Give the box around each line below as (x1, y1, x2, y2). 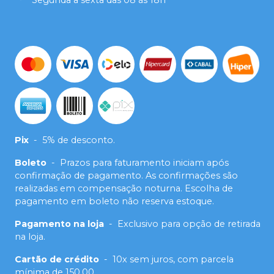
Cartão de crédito (15, 254, 99, 265)
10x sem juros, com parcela (113, 254, 234, 265)
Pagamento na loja (15, 218, 104, 230)
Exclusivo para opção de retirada (117, 218, 261, 230)
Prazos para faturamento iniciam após (60, 157, 229, 169)
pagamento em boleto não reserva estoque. (15, 196, 214, 207)
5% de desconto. (42, 135, 115, 146)
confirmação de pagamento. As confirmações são (15, 170, 238, 182)
